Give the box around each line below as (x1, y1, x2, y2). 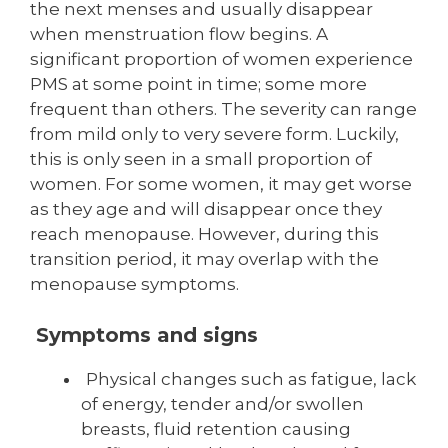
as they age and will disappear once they (30, 199, 382, 220)
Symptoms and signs (36, 322, 258, 347)
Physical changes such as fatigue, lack (86, 368, 416, 389)
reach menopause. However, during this (30, 224, 379, 245)
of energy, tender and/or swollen (81, 393, 364, 414)
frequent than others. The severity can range (30, 99, 417, 120)
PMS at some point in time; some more (30, 74, 367, 95)
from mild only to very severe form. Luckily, (30, 124, 399, 145)
